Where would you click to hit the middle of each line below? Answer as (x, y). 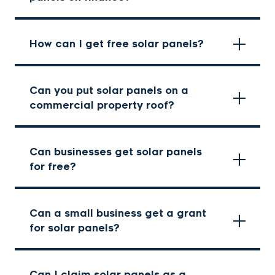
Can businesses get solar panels (116, 152)
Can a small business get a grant (118, 214)
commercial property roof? (102, 106)
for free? (53, 167)
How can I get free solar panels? (117, 44)
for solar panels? (75, 228)
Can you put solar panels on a (109, 91)
